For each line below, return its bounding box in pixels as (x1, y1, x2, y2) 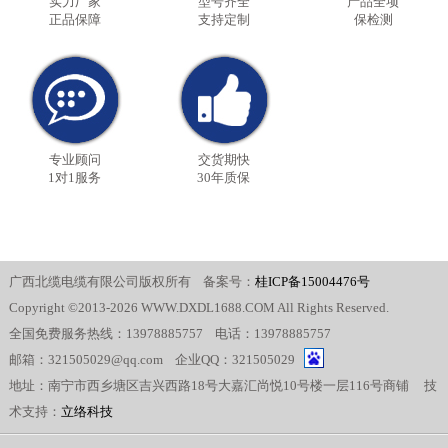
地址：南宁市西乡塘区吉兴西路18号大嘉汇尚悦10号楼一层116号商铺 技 (8, 377, 437, 393)
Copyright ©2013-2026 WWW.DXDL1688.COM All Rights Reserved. (8, 299, 389, 315)
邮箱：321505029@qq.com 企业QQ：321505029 (8, 351, 304, 367)
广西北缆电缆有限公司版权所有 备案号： (8, 273, 255, 289)
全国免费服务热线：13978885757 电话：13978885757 (8, 325, 331, 341)
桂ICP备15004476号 (254, 273, 370, 289)
